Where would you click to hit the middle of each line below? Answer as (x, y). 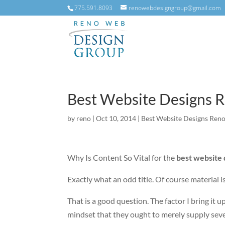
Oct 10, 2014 (116, 118)
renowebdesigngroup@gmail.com (175, 8)
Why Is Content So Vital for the (122, 157)
